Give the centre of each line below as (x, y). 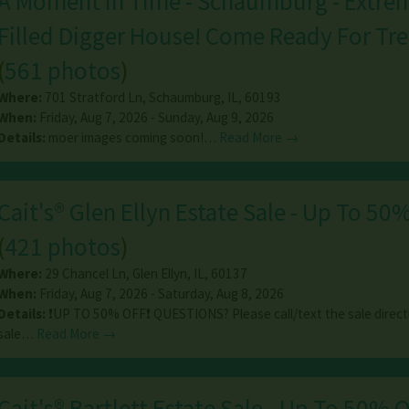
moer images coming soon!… (133, 138)
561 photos (62, 71)
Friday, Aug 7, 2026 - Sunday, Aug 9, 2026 (155, 118)
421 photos (62, 247)
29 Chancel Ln (85, 274)
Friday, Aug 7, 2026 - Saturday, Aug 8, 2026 (160, 294)
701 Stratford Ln (93, 98)
